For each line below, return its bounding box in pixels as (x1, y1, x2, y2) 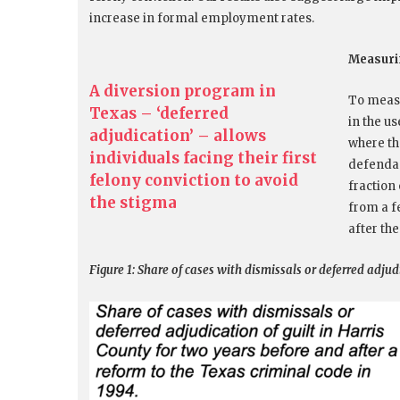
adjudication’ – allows (89, 126, 266, 146)
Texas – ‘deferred (89, 104, 229, 124)
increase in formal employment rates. (89, 11, 317, 27)
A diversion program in (89, 81, 276, 102)
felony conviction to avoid (89, 171, 298, 191)
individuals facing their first (89, 148, 317, 169)
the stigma (89, 193, 177, 213)
